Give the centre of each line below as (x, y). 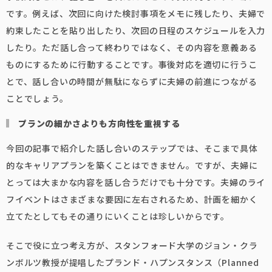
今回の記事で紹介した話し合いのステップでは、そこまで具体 (132, 148)
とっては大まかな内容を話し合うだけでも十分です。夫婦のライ (136, 182)
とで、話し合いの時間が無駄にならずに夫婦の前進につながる (132, 81)
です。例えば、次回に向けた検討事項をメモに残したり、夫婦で (136, 13)
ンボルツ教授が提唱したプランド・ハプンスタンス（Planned (133, 262)
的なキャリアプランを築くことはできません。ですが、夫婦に (132, 165)
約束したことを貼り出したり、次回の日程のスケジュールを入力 (136, 30)
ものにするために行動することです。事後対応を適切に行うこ (132, 64)
